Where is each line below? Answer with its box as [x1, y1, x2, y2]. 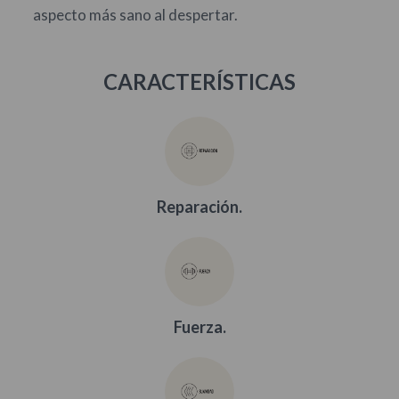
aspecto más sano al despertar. [32, 4, 238, 24]
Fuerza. [173, 316, 226, 337]
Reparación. [157, 196, 242, 216]
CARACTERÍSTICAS [103, 68, 296, 94]
